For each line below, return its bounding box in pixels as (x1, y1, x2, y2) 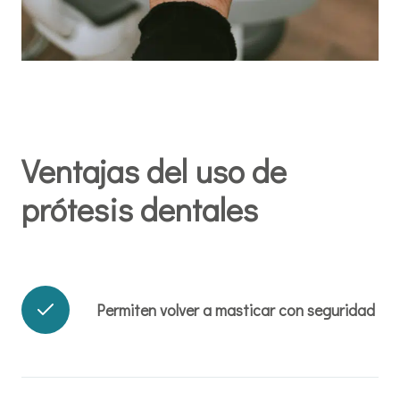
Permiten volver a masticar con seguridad (96, 299, 375, 321)
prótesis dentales (21, 187, 258, 231)
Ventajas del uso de (21, 149, 287, 193)
